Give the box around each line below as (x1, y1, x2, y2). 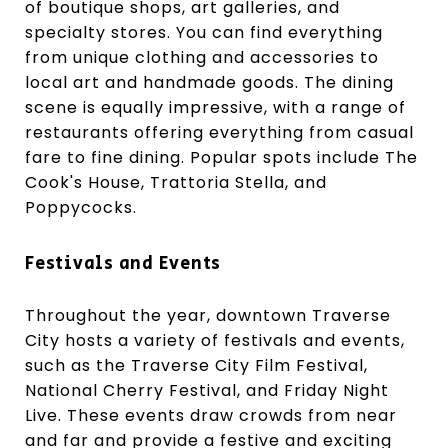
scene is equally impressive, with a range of (25, 95, 406, 119)
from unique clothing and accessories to (25, 45, 379, 69)
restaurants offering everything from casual (25, 120, 414, 144)
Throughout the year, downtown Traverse (25, 303, 391, 327)
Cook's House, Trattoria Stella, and (25, 170, 327, 194)
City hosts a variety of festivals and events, (25, 328, 405, 352)
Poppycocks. (25, 195, 137, 219)
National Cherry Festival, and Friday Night (25, 378, 389, 402)
